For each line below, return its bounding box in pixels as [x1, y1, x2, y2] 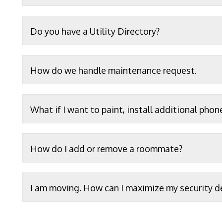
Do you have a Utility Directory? [30, 26, 160, 37]
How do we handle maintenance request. [30, 65, 197, 76]
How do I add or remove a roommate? [30, 143, 182, 154]
